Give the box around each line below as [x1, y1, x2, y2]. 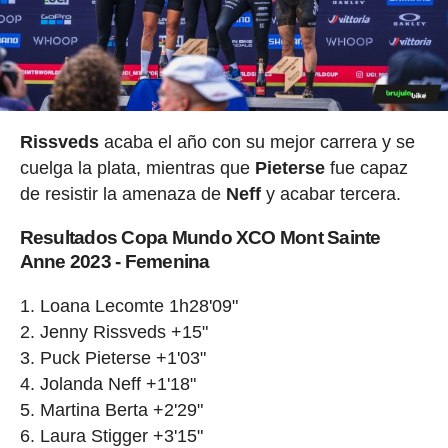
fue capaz [324, 158, 408, 179]
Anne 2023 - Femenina [19, 251, 210, 273]
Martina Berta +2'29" [39, 400, 203, 421]
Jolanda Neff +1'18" [39, 374, 196, 395]
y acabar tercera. [260, 184, 401, 205]
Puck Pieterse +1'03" [39, 348, 206, 369]
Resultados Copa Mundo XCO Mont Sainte [19, 227, 381, 249]
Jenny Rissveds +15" [39, 322, 208, 343]
